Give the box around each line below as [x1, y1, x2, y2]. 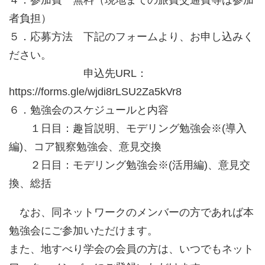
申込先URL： [9, 67, 147, 80]
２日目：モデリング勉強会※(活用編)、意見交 [9, 159, 250, 172]
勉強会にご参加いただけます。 [9, 225, 158, 237]
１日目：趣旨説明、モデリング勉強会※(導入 [9, 122, 247, 135]
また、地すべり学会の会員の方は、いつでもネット [9, 243, 254, 256]
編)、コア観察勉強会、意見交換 [9, 141, 161, 153]
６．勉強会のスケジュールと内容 [9, 104, 169, 117]
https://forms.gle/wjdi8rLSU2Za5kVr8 [9, 86, 182, 98]
